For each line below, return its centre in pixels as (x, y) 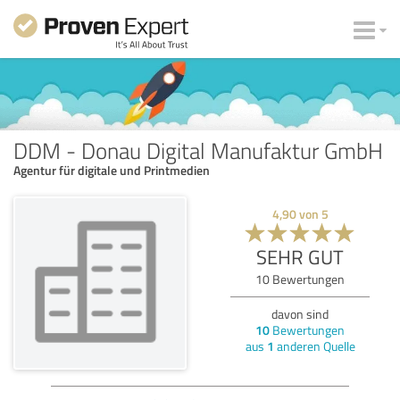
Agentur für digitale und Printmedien (112, 170)
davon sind (300, 313)
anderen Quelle (314, 346)
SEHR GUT (300, 256)
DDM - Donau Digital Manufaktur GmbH (198, 150)
